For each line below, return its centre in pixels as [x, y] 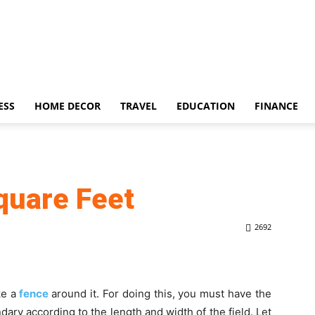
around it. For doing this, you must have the [162, 294]
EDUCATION [206, 106]
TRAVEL [139, 106]
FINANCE [276, 106]
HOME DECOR [67, 106]
